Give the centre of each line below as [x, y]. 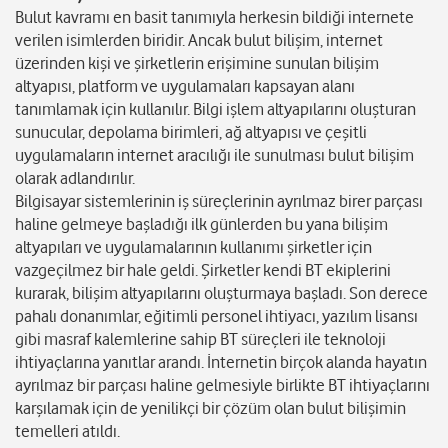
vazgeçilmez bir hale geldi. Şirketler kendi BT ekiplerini [203, 270]
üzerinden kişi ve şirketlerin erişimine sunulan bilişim [197, 63]
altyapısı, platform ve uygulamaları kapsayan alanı [185, 86]
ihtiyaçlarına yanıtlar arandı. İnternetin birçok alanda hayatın [221, 362]
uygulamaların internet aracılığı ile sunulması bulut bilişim [214, 155]
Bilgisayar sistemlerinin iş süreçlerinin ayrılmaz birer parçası [219, 201]
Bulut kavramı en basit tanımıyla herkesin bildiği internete [214, 17]
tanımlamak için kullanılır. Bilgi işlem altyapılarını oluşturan [215, 109]
